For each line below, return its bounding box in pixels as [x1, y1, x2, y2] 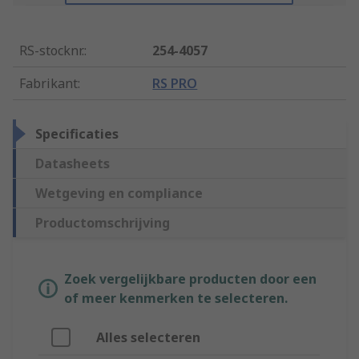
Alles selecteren [96, 329, 200, 347]
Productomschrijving [35, 214, 170, 232]
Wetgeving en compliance [35, 184, 203, 203]
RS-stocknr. [19, 42, 84, 60]
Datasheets [35, 155, 110, 173]
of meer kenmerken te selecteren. [64, 289, 288, 308]
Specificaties [35, 125, 119, 143]
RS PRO [152, 75, 198, 93]
